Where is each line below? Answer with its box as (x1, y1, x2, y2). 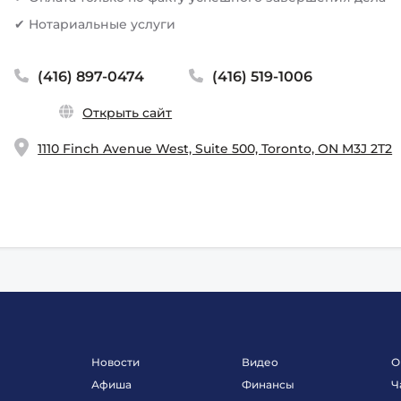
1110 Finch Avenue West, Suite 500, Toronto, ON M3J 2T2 (38, 141, 393, 157)
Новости (91, 355, 141, 369)
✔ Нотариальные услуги (14, 16, 176, 32)
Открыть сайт (82, 105, 173, 121)
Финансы (241, 378, 294, 391)
